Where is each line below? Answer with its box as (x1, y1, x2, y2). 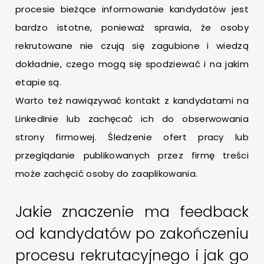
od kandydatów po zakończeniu (15, 223, 249, 245)
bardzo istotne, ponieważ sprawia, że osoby (15, 21, 249, 34)
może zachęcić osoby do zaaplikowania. (15, 167, 198, 180)
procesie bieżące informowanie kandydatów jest (15, 3, 249, 16)
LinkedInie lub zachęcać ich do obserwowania (15, 113, 249, 126)
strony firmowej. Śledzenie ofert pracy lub (15, 131, 249, 144)
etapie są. (15, 76, 62, 89)
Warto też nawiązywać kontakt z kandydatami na (15, 94, 249, 107)
